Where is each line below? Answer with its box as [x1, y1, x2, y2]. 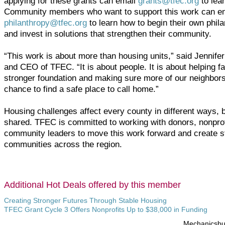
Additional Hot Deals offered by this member [4, 180, 181, 190]
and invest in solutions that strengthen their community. [4, 29, 211, 39]
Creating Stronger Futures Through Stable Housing [4, 196, 167, 204]
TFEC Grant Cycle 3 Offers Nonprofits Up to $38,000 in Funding [4, 205, 207, 213]
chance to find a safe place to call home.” [4, 84, 159, 94]
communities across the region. [4, 139, 122, 149]
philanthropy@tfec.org [4, 18, 87, 28]
